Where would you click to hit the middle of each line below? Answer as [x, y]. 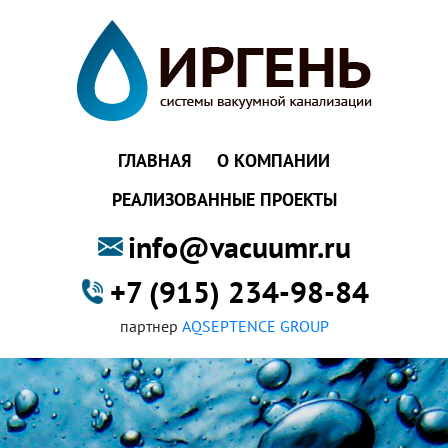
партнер [150, 326]
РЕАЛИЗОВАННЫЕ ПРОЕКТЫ [224, 199]
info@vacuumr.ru [239, 246]
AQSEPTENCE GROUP [255, 326]
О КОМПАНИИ [273, 160]
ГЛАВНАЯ [154, 160]
